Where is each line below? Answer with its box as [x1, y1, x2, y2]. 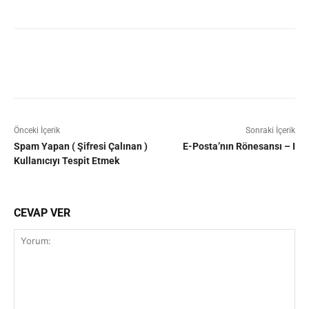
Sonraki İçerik [245, 126, 295, 136]
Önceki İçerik [14, 126, 60, 136]
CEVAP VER [14, 206, 70, 220]
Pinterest [190, 58, 223, 69]
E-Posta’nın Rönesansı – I [182, 141, 295, 152]
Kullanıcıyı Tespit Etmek [14, 155, 119, 167]
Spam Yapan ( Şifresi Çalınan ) [14, 141, 148, 152]
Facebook [46, 58, 81, 69]
